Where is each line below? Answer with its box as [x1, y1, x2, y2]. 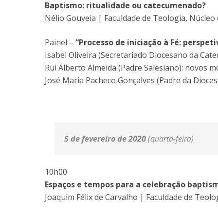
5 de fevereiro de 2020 [64, 133, 146, 144]
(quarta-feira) [146, 133, 194, 144]
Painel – [45, 37, 75, 48]
